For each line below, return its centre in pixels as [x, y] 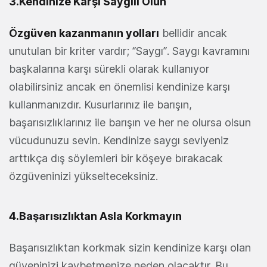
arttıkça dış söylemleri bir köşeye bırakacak [116, 159]
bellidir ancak [193, 33]
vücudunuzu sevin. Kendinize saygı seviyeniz [119, 141]
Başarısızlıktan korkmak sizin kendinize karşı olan [130, 248]
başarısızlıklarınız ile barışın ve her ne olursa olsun [130, 123]
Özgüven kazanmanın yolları [84, 33]
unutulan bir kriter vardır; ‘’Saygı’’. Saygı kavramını [129, 51]
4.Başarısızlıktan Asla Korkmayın [95, 216]
